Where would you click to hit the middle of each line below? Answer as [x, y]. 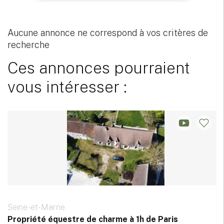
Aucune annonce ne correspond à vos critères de [108, 33]
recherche [28, 45]
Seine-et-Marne [36, 207]
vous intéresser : [67, 87]
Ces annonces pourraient [99, 68]
